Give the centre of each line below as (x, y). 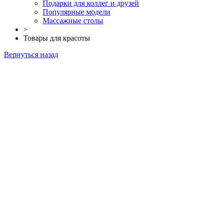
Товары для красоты (57, 38)
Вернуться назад (31, 54)
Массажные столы (73, 20)
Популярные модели (77, 12)
